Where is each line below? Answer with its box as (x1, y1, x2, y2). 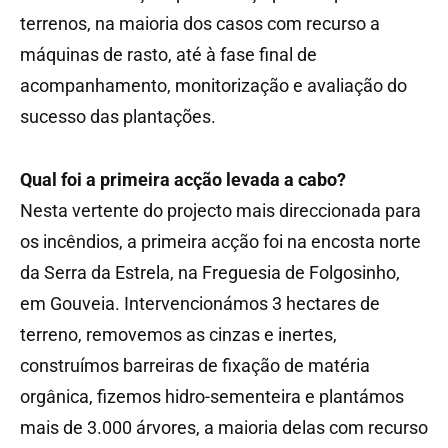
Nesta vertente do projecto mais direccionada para (20, 199, 421, 221)
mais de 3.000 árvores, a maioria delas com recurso (20, 416, 428, 438)
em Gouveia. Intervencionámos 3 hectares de (20, 292, 380, 314)
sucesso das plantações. (20, 105, 216, 127)
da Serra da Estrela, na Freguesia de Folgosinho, (20, 261, 400, 283)
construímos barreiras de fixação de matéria (20, 354, 370, 376)
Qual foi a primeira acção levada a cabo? (20, 168, 346, 190)
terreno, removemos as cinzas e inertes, (20, 323, 337, 345)
